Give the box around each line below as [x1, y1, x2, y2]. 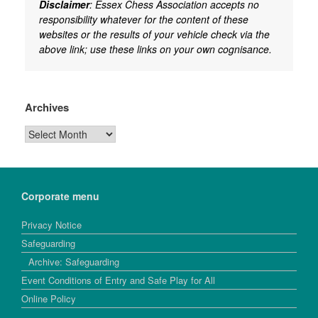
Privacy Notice [21, 218, 82, 232]
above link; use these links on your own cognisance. [39, 42, 272, 57]
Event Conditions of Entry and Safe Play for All [21, 273, 215, 287]
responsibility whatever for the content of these [39, 12, 248, 27]
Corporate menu [21, 189, 99, 204]
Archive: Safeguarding [28, 255, 119, 269]
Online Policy [21, 292, 76, 306]
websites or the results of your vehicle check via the [39, 27, 270, 42]
